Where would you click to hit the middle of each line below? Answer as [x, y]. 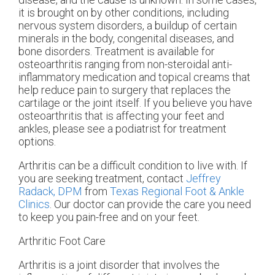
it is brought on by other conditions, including [124, 12]
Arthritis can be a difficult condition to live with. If [133, 165]
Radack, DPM [50, 191]
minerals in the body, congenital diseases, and [126, 38]
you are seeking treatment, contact [102, 178]
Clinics [34, 204]
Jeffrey [203, 178]
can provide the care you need [178, 204]
